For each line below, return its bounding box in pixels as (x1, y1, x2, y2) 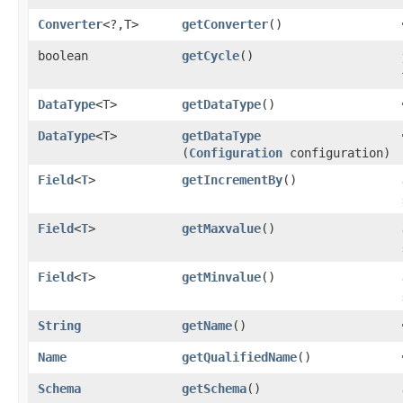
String (38, 318, 81, 333)
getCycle (182, 48, 239, 63)
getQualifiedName (182, 349, 297, 364)
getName (182, 318, 232, 333)
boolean (38, 48, 88, 63)
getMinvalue (182, 269, 261, 284)
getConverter (182, 16, 268, 31)
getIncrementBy (182, 172, 282, 187)
